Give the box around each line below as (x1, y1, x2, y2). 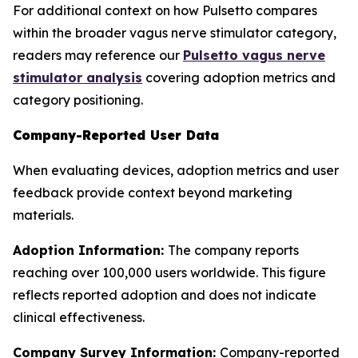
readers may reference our (13, 47, 183, 63)
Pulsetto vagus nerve (183, 47, 325, 63)
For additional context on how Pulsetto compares (13, 2, 317, 18)
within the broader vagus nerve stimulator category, (13, 25, 336, 41)
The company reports (168, 242, 299, 258)
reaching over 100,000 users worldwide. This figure (13, 265, 326, 280)
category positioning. (13, 92, 143, 108)
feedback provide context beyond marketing (13, 185, 292, 201)
